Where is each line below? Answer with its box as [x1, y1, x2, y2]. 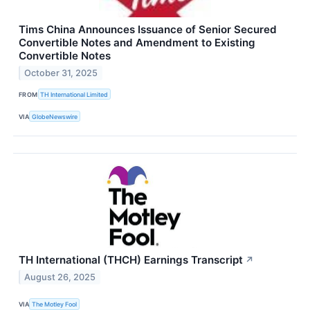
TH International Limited [40, 90, 109, 98]
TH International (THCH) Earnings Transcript [19, 253, 243, 267]
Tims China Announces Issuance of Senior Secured [19, 23, 277, 36]
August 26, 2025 [24, 272, 96, 283]
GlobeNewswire [32, 112, 78, 120]
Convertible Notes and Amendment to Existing [19, 36, 255, 49]
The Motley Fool [32, 300, 77, 308]
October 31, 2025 [24, 67, 98, 78]
